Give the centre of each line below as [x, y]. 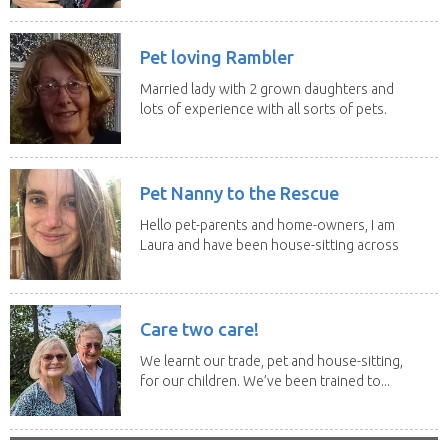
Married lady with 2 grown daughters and [267, 88]
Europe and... [180, 264]
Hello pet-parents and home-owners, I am [267, 224]
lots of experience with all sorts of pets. [263, 108]
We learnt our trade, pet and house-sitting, [271, 360]
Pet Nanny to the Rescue [239, 192]
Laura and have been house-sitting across [269, 244]
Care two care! [199, 328]
